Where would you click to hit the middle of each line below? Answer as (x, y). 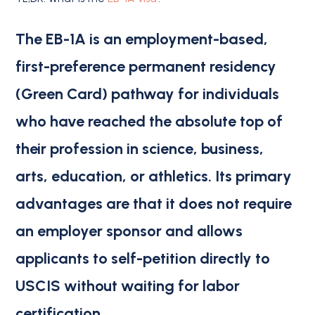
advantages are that (91, 203)
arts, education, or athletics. (114, 175)
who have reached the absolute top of (149, 121)
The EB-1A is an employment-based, (142, 38)
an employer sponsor (89, 230)
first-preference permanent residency (146, 66)
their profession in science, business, (140, 148)
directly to (233, 258)
